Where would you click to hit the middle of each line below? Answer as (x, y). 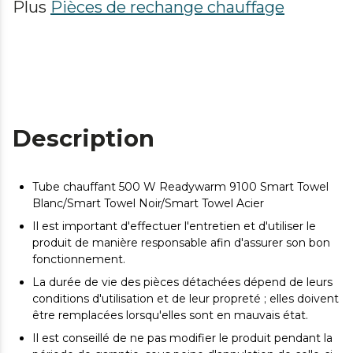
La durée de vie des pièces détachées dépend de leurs (182, 282)
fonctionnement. (79, 259)
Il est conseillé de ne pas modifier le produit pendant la (182, 338)
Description (84, 138)
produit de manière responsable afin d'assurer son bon (181, 243)
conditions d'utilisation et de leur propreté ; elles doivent (186, 299)
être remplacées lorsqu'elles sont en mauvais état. (170, 315)
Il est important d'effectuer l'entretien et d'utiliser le (174, 226)
